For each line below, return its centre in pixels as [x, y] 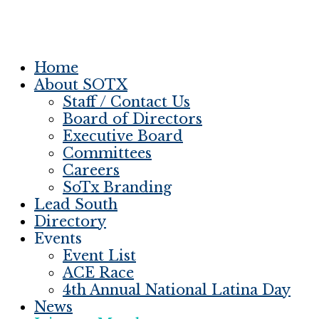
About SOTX [81, 84]
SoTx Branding [117, 187]
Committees [107, 153]
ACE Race [98, 272]
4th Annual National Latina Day [177, 289]
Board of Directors [132, 119]
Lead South [76, 204]
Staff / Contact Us [126, 101]
